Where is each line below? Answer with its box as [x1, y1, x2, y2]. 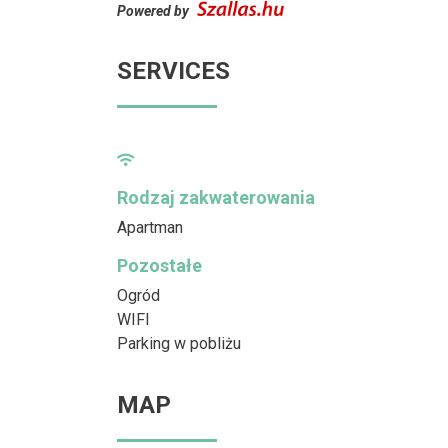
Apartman [117, 218, 183, 237]
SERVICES [117, 57, 230, 85]
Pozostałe [117, 255, 202, 276]
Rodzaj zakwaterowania [117, 187, 315, 208]
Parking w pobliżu [117, 334, 241, 353]
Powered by [117, 3, 192, 19]
